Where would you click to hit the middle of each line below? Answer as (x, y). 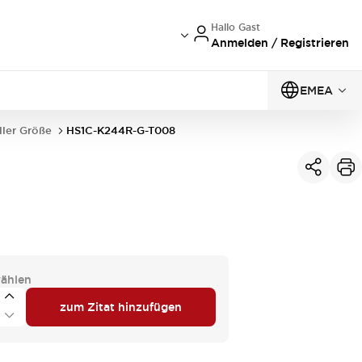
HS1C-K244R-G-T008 (121, 130)
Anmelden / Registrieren (280, 42)
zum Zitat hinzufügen (121, 307)
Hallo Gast (236, 27)
